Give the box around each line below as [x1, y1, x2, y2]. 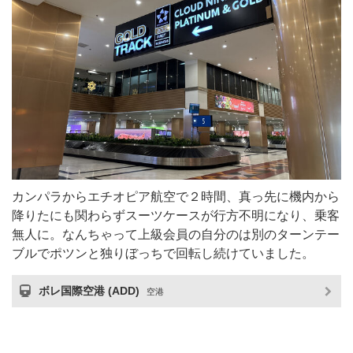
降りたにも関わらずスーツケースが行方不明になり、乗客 [12, 209, 340, 223]
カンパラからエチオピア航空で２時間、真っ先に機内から [12, 190, 340, 204]
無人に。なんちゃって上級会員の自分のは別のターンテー [12, 228, 340, 242]
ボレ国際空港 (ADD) [39, 284, 143, 298]
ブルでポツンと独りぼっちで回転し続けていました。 [12, 247, 314, 261]
